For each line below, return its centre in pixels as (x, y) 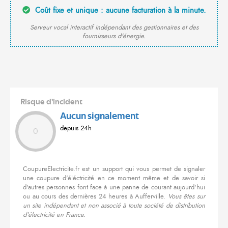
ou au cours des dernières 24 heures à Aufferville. (95, 197)
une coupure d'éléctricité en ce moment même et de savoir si (114, 178)
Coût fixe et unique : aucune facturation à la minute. (119, 10)
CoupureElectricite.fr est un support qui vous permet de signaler (114, 169)
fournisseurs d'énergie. (114, 36)
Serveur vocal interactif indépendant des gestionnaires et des (114, 28)
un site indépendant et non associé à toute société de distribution (114, 206)
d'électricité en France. (54, 215)
